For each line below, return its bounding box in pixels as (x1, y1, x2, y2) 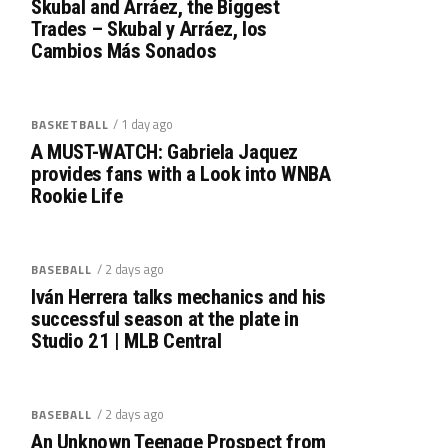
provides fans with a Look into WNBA (31, 162, 331, 186)
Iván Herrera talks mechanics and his (31, 285, 327, 309)
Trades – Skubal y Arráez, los (31, 17, 267, 41)
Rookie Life (31, 184, 123, 208)
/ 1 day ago (113, 114, 174, 134)
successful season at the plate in (31, 307, 299, 331)
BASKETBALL (31, 115, 109, 134)
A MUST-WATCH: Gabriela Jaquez (31, 140, 298, 164)
